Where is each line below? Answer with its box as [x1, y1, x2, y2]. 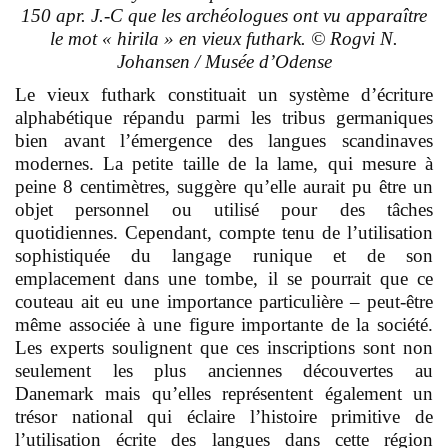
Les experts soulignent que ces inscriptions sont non [15, 337, 433, 359]
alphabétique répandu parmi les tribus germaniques [15, 107, 433, 129]
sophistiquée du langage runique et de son [15, 245, 433, 267]
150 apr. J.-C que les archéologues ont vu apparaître [21, 5, 427, 27]
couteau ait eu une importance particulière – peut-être [15, 291, 433, 313]
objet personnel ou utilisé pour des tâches [15, 199, 433, 221]
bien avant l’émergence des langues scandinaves [15, 130, 433, 152]
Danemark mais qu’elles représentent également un [15, 383, 433, 405]
